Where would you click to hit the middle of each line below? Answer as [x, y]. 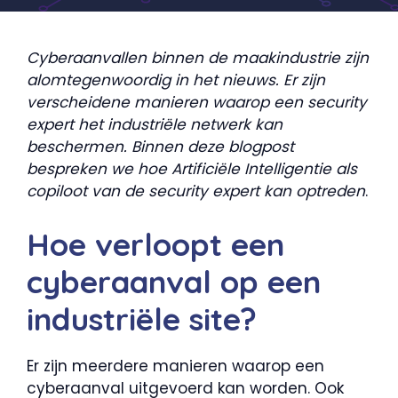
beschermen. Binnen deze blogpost [160, 147]
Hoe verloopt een [155, 244]
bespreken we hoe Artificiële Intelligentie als [192, 169]
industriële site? [142, 318]
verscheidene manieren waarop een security [197, 102]
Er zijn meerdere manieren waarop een [175, 366]
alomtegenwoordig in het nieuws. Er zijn [176, 80]
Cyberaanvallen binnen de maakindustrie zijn [198, 58]
